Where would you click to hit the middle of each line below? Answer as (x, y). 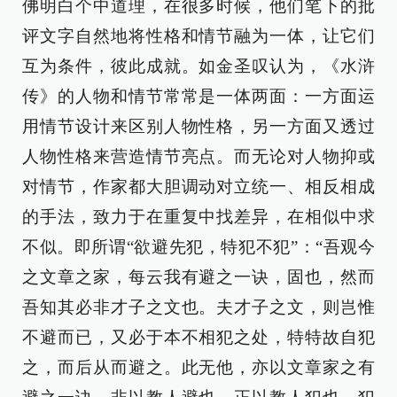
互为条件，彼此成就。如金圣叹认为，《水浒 (198, 66)
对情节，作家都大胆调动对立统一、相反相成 (198, 186)
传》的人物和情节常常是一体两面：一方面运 (198, 96)
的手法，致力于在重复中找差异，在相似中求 (198, 216)
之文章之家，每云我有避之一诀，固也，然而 (198, 276)
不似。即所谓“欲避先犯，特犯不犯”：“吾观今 (198, 246)
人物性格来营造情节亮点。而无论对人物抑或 (198, 156)
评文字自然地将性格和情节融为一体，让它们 (198, 35)
